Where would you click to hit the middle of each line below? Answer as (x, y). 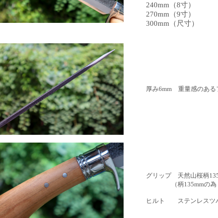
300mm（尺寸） (172, 23)
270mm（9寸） (171, 14)
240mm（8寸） (171, 5)
